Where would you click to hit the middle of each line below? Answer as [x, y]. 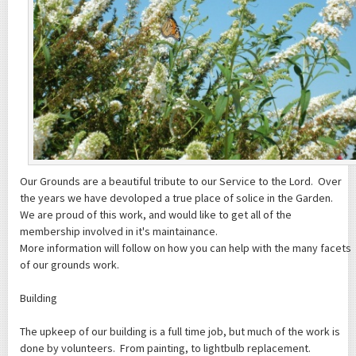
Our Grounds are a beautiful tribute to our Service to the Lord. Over [181, 181]
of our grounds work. [70, 264]
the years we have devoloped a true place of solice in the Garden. [178, 197]
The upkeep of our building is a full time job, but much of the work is [180, 331]
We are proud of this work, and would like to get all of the [156, 214]
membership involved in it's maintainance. [120, 231]
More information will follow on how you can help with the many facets [186, 248]
